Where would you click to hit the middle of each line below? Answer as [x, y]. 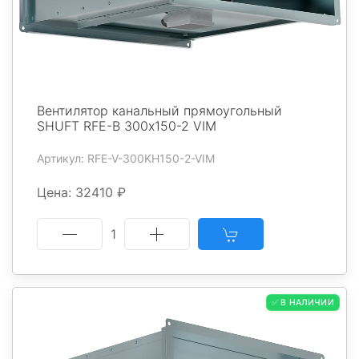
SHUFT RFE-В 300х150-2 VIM [127, 125]
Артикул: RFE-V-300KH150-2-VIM [126, 158]
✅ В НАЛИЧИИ [303, 302]
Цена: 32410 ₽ [81, 192]
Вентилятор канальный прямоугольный [159, 110]
